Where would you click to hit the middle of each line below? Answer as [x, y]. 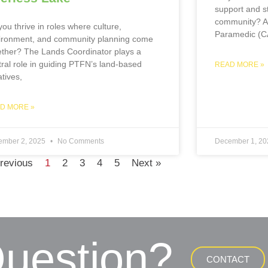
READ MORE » [239, 64]
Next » [146, 163]
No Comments [80, 141]
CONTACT [228, 259]
